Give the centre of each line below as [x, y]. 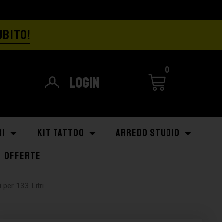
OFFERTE [23, 156]
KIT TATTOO [61, 133]
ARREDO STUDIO [148, 133]
